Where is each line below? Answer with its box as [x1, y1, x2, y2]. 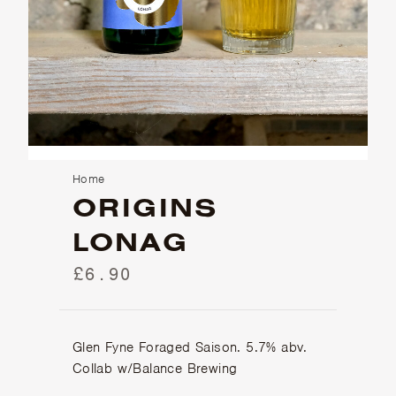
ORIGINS [72, 190, 218, 225]
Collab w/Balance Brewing [72, 360, 238, 378]
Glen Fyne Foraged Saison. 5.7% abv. [72, 339, 308, 357]
